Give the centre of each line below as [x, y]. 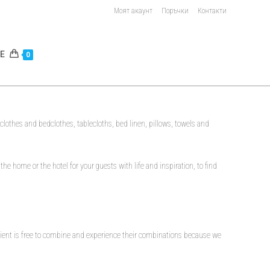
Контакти [212, 11]
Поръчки [175, 11]
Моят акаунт [133, 11]
